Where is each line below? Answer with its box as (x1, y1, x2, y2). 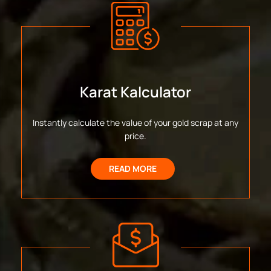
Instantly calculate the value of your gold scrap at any (33, 116, 238, 128)
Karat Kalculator (80, 81, 191, 102)
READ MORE (108, 162, 157, 174)
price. (125, 129, 146, 142)
